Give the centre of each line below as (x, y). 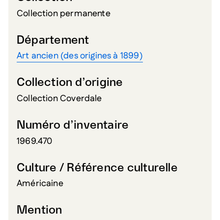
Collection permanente (64, 14)
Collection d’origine (70, 83)
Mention (40, 211)
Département (53, 40)
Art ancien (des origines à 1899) (80, 56)
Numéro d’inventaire (73, 126)
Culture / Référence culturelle (97, 168)
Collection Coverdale (59, 99)
